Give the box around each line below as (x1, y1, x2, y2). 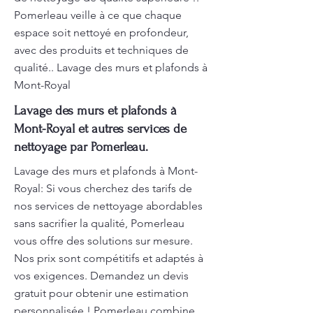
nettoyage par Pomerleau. (14, 140, 148, 154)
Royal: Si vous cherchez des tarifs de (14, 182, 192, 195)
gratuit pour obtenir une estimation (14, 286, 189, 300)
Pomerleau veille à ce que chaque (14, 8, 182, 22)
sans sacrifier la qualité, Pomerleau (14, 217, 184, 230)
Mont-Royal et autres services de (14, 122, 187, 136)
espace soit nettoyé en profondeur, (14, 26, 189, 39)
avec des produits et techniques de (14, 43, 189, 57)
